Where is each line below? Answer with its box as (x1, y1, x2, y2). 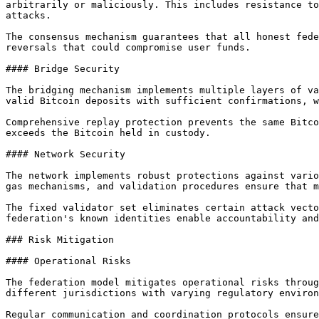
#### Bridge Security (6, 63, 120, 74)
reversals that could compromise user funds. (6, 42, 251, 53)
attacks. (6, 10, 51, 21)
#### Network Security (6, 149, 125, 159)
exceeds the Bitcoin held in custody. (6, 127, 211, 138)
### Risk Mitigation (6, 234, 114, 245)
